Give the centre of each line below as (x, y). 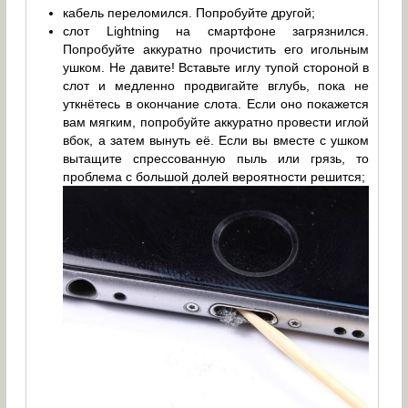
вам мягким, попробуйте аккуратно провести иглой (216, 122)
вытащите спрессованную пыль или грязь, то (216, 159)
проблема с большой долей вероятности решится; (214, 177)
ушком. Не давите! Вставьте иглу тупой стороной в (216, 68)
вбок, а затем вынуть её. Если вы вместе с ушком (216, 141)
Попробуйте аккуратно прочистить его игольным (216, 50)
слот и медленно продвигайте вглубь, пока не (216, 86)
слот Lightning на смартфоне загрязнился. (216, 31)
